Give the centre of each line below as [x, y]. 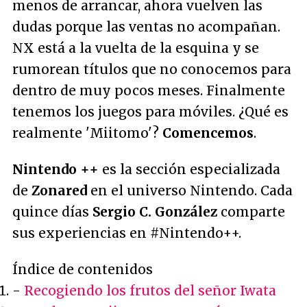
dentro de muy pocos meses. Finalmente [149, 91]
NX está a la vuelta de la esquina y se [136, 48]
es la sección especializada [189, 170]
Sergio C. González [155, 212]
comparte [251, 212]
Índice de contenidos [83, 270]
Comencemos [208, 133]
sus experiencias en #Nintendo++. [127, 233]
